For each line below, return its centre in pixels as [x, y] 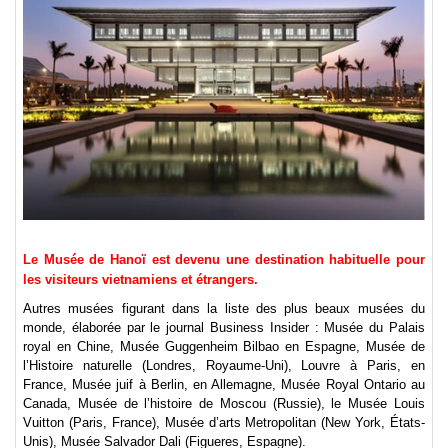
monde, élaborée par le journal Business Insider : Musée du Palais [224, 327]
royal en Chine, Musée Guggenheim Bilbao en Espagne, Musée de [224, 346]
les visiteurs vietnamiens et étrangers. [140, 279]
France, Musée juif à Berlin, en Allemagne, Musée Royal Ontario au [224, 384]
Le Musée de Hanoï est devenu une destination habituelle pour [224, 259]
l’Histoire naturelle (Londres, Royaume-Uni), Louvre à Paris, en [224, 365]
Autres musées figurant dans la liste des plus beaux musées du [224, 308]
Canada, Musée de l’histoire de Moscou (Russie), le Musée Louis [224, 403]
